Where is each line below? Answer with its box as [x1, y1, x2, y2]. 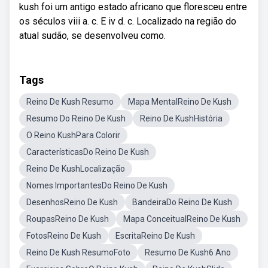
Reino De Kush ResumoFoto [26, 248, 130, 257]
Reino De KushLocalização [26, 164, 125, 173]
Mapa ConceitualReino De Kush [123, 214, 240, 224]
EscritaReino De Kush [115, 231, 195, 240]
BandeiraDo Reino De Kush [132, 197, 232, 207]
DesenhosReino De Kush [26, 197, 118, 207]
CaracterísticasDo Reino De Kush [26, 147, 149, 157]
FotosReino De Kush [26, 231, 101, 240]
